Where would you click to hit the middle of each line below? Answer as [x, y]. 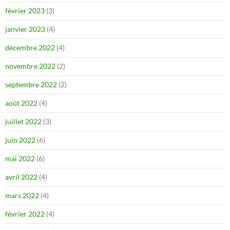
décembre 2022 [30, 47]
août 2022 [21, 103]
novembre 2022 [30, 66]
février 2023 [25, 10]
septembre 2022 [31, 84]
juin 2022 [20, 140]
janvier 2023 [25, 29]
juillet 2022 [23, 121]
